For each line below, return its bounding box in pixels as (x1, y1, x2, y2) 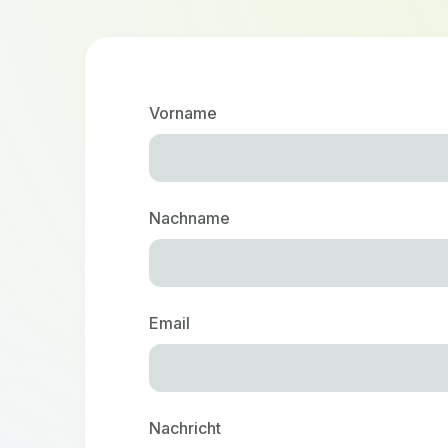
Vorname (149, 103, 218, 123)
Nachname (149, 208, 231, 228)
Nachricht (149, 418, 222, 438)
